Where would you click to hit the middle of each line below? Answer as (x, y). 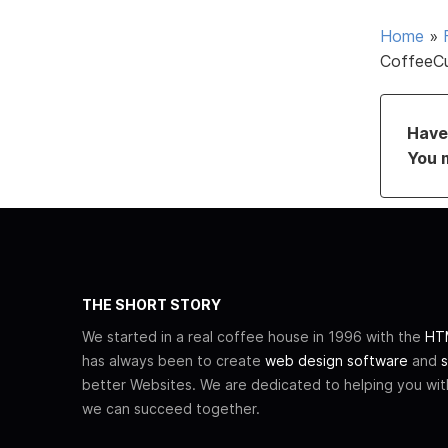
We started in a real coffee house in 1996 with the (253, 336)
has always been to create (173, 360)
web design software (336, 360)
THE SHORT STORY (151, 304)
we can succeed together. (171, 408)
